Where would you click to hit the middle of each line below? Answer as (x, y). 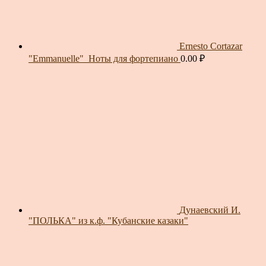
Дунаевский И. (210, 210)
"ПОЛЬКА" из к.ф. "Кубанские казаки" (108, 221)
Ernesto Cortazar (211, 46)
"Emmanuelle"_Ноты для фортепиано (103, 59)
